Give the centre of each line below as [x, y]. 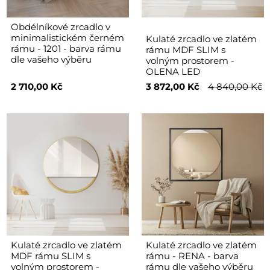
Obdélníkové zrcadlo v [60, 27]
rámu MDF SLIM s [185, 49]
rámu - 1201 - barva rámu [66, 48]
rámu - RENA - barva [192, 256]
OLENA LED [173, 71]
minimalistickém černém [67, 37]
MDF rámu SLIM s [50, 256]
